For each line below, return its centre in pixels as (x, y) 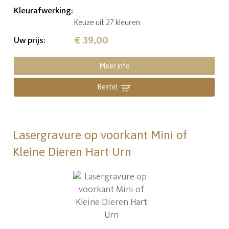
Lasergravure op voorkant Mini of (100, 135)
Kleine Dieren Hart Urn (72, 152)
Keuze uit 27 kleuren (107, 23)
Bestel (108, 87)
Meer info (114, 66)
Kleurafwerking (43, 11)
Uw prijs (29, 41)
